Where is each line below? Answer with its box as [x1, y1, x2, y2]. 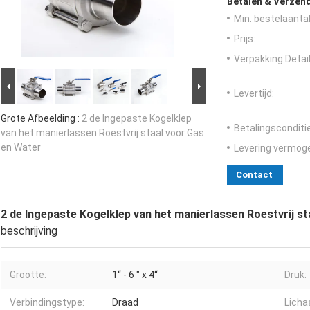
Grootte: [10, 269, 46, 281]
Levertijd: [234, 88, 274, 100]
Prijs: [234, 33, 255, 45]
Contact [236, 170, 273, 181]
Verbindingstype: [10, 297, 84, 309]
